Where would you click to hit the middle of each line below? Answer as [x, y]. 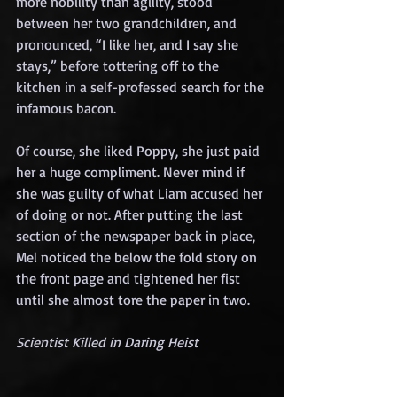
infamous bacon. [66, 108]
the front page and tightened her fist [130, 278]
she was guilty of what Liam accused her [141, 193]
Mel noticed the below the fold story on [138, 257]
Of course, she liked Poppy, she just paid [140, 150]
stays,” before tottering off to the [119, 65]
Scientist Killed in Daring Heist [107, 342]
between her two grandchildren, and [128, 23]
